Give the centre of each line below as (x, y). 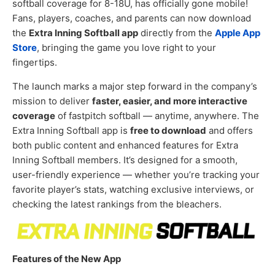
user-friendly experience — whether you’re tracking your (136, 174)
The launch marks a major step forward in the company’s (135, 86)
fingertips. (35, 63)
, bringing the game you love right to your (126, 48)
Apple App (238, 33)
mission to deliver (52, 101)
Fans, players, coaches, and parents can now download (132, 18)
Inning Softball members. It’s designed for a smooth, (125, 160)
